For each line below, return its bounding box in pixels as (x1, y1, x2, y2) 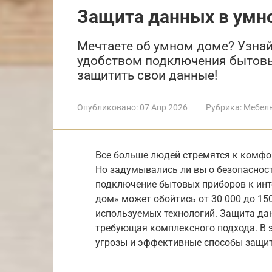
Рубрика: (206, 102, 242, 112)
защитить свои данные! (77, 67, 217, 83)
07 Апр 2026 (140, 102, 188, 112)
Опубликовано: (77, 102, 138, 112)
